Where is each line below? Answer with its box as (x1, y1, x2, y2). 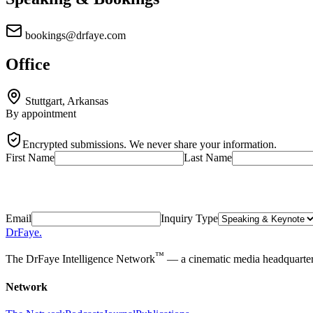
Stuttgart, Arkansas (22, 95, 108, 108)
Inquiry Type (161, 212, 218, 225)
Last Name (184, 152, 232, 164)
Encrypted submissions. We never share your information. (22, 138, 277, 151)
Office (6, 55, 50, 74)
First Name (6, 152, 54, 164)
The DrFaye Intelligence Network (6, 253, 155, 265)
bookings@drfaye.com (22, 29, 126, 41)
